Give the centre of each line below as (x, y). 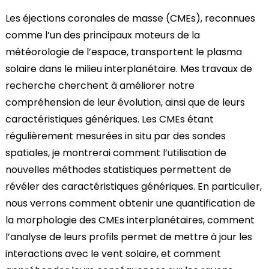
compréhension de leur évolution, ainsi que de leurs (125, 102)
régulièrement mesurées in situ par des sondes (115, 136)
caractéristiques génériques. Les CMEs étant (109, 119)
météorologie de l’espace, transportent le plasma (123, 52)
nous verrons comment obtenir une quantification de (130, 203)
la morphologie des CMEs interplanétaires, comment (130, 220)
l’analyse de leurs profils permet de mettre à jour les (128, 237)
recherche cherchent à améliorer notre (100, 86)
